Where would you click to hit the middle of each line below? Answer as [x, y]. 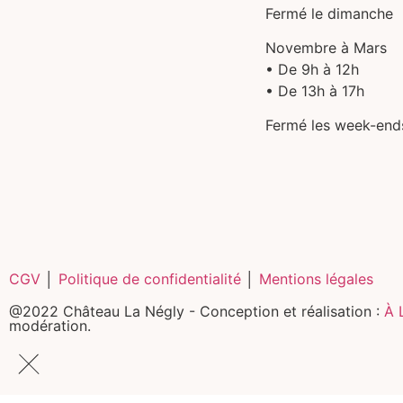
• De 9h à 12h [312, 69]
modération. [50, 325]
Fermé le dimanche [329, 13]
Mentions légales [316, 278]
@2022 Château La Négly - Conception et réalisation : [197, 311]
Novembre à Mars [326, 47]
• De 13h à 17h [315, 90]
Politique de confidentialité [150, 278]
